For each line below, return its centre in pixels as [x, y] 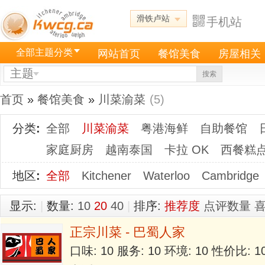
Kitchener [106, 176]
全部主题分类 [44, 52]
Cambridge [230, 176]
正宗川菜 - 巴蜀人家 [127, 232]
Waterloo [167, 176]
